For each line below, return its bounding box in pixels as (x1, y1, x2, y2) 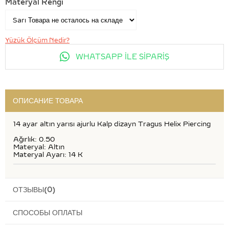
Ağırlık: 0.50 (13, 135, 55, 143)
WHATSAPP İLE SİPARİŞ (74, 52, 169, 61)
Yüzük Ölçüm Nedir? (5, 36, 70, 44)
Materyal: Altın (13, 143, 64, 151)
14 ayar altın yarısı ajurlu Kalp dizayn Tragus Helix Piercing (13, 120, 211, 128)
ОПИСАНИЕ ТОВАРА (13, 96, 83, 105)
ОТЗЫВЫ (13, 185, 44, 194)
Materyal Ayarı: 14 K (13, 150, 83, 158)
